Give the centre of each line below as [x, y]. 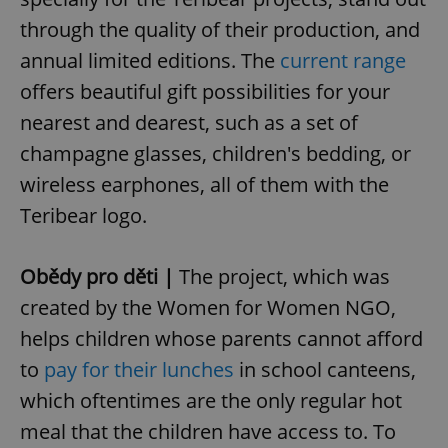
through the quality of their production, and [220, 30]
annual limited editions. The [150, 61]
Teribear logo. [83, 216]
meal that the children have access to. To [208, 432]
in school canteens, [325, 370]
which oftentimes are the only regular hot [211, 401]
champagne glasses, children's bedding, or [215, 154]
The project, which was [284, 277]
